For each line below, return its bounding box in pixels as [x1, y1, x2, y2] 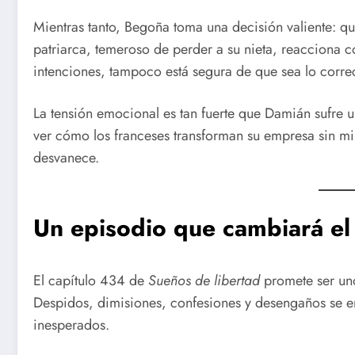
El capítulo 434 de [33, 270, 148, 292]
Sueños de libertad [148, 270, 260, 292]
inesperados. [33, 315, 109, 336]
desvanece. [33, 147, 99, 169]
